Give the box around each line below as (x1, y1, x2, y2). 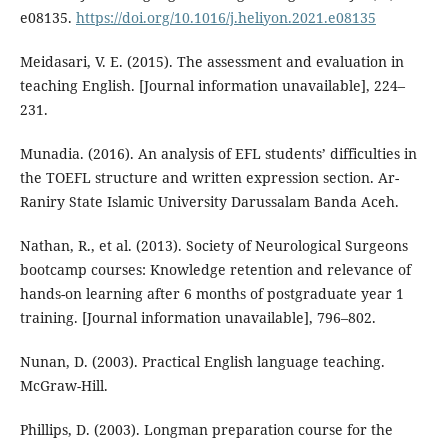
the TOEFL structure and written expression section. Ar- (19, 167, 399, 187)
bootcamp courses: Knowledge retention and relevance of (19, 259, 411, 279)
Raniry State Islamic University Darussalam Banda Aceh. (19, 191, 399, 211)
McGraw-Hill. (19, 375, 108, 395)
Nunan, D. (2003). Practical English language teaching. (19, 351, 385, 371)
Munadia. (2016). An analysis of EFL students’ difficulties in (19, 143, 417, 163)
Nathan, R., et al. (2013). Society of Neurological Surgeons (19, 235, 408, 255)
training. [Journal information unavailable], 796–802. (19, 307, 376, 327)
